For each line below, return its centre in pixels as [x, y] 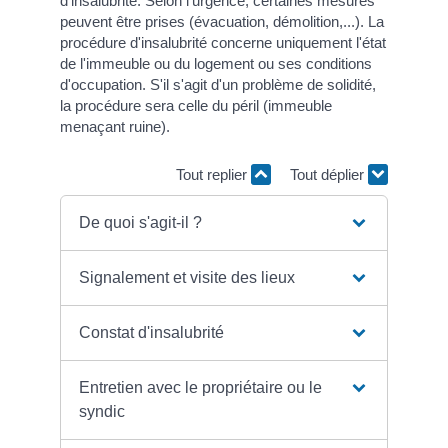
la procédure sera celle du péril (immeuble [196, 106]
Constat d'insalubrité [152, 333]
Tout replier [213, 174]
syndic [102, 412]
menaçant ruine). [115, 127]
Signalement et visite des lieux [187, 278]
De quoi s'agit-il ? [141, 223]
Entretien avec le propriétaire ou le [201, 388]
